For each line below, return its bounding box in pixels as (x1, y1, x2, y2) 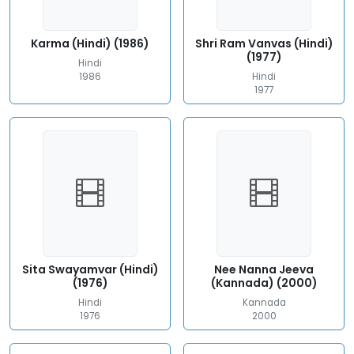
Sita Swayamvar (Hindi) (21, 262, 159, 277)
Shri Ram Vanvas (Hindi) (194, 36, 333, 51)
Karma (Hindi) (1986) (31, 36, 149, 51)
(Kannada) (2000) (210, 275, 318, 291)
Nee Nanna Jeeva (214, 262, 314, 277)
